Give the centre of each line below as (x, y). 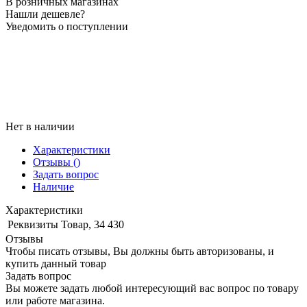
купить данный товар (56, 264)
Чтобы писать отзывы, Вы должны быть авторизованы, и (140, 251)
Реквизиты (33, 225)
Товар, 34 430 (93, 225)
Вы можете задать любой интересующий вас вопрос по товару (152, 288)
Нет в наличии (40, 127)
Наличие (53, 187)
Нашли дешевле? (45, 14)
